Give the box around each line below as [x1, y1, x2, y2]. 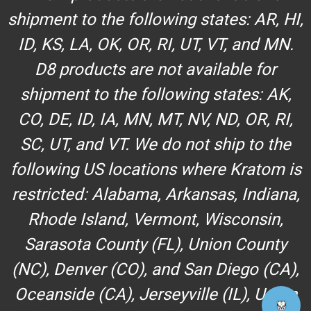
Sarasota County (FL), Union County [24, 235, 287, 254]
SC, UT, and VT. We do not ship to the [20, 135, 291, 154]
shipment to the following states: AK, [19, 85, 292, 104]
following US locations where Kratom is [10, 160, 301, 179]
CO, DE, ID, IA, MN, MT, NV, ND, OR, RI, [18, 110, 293, 129]
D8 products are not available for [35, 60, 276, 79]
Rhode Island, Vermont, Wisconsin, [28, 210, 283, 229]
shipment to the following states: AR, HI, [8, 10, 303, 29]
